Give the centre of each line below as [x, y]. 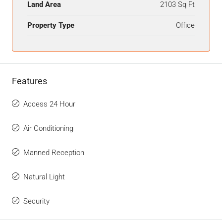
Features [29, 81]
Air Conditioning [48, 128]
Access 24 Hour [49, 104]
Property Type [51, 25]
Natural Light [44, 177]
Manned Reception [54, 152]
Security [36, 201]
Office [185, 25]
